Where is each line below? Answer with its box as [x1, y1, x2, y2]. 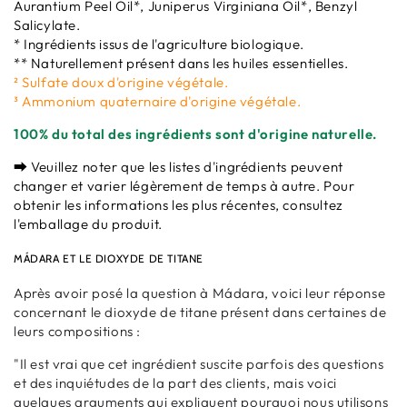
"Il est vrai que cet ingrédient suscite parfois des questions [14, 354, 384, 372]
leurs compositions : [14, 322, 141, 340]
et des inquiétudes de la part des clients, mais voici [14, 373, 337, 392]
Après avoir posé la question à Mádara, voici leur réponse [14, 283, 386, 302]
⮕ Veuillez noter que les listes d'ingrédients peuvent [14, 157, 343, 175]
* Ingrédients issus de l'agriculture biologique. [14, 35, 304, 53]
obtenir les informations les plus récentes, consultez [14, 195, 343, 213]
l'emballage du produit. [14, 214, 163, 233]
